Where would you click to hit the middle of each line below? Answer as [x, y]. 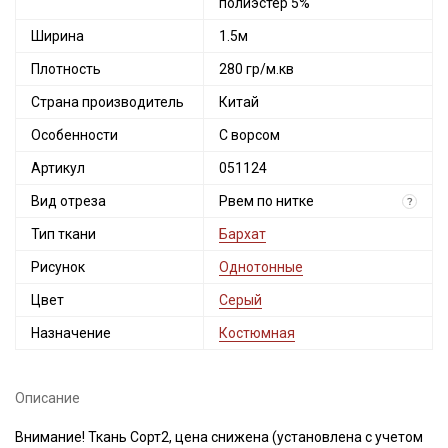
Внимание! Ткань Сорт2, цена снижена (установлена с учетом [219, 437]
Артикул [58, 168]
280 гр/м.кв [256, 69]
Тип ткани [63, 234]
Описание [47, 398]
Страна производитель [107, 102]
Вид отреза [68, 201]
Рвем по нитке [266, 201]
